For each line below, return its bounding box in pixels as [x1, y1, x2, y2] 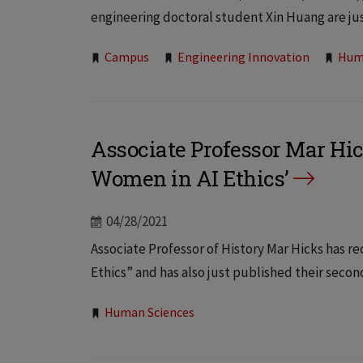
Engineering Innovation [177, 49, 310, 66]
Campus [105, 49, 149, 66]
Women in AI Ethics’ [91, 164, 289, 193]
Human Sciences [105, 304, 194, 321]
